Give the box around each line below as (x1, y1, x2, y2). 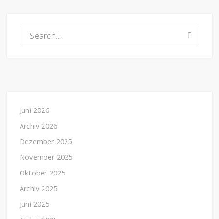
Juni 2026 (20, 105, 49, 115)
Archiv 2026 (20, 121, 58, 131)
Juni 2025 (20, 199, 49, 209)
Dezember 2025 (20, 136, 72, 146)
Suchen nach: (19, 25, 71, 37)
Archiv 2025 (20, 183, 58, 193)
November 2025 (20, 152, 73, 162)
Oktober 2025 (20, 168, 66, 177)
